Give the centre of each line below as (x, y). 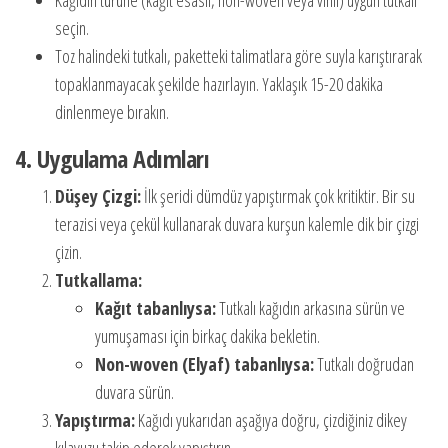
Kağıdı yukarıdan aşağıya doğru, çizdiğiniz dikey (271, 420)
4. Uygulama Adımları (112, 158)
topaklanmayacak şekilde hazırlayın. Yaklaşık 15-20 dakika (219, 84)
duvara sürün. (134, 392)
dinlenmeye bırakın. (112, 112)
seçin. (72, 28)
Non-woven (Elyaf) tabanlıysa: (204, 364)
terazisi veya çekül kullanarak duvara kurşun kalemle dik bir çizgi (237, 224)
